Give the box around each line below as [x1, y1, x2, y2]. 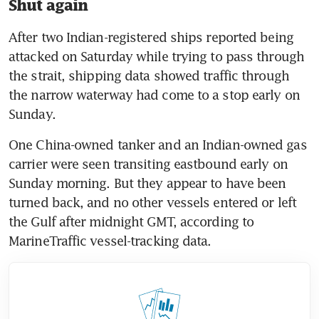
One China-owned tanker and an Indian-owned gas [9, 136, 307, 152]
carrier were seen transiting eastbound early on [9, 155, 288, 172]
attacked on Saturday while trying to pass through [9, 48, 304, 64]
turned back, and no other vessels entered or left [9, 194, 296, 210]
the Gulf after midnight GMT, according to [9, 213, 254, 229]
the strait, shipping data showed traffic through [9, 67, 289, 83]
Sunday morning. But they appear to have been [9, 174, 286, 191]
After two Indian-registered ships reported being [9, 28, 293, 45]
